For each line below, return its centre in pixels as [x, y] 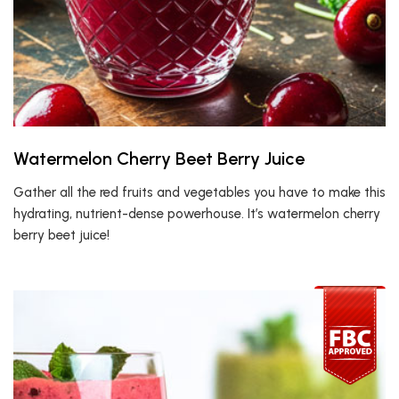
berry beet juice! [61, 235]
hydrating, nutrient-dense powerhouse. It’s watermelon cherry [197, 214]
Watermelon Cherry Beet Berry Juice [159, 159]
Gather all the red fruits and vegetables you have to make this [199, 192]
